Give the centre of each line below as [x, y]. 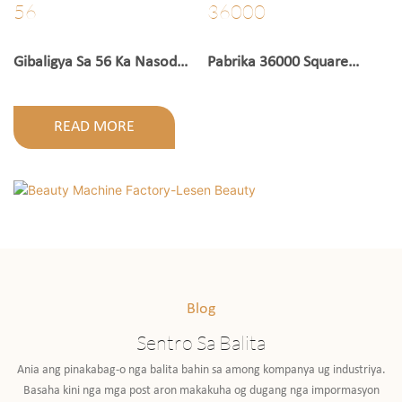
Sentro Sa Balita [201, 343]
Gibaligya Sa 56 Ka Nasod [95, 63]
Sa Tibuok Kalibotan [78, 87]
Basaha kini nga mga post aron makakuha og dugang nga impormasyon [201, 390]
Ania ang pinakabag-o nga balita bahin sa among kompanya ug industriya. [201, 370]
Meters [230, 87]
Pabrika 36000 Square [277, 63]
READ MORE [94, 127]
